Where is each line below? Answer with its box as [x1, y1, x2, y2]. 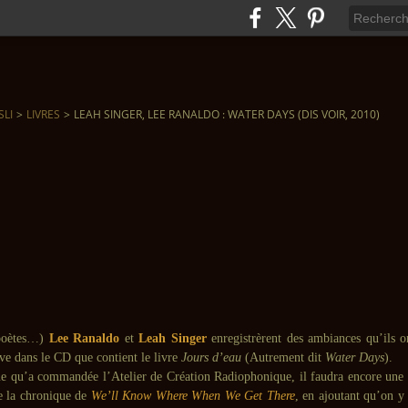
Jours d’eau [181, 351, 241, 364]
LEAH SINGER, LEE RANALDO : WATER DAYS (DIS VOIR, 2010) [74, 107, 380, 122]
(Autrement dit [241, 351, 325, 364]
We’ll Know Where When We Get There [90, 389, 295, 403]
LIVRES [26, 107, 60, 122]
